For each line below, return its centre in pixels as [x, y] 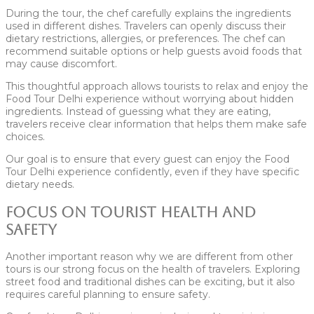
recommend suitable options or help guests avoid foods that [154, 52]
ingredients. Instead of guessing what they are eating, [138, 112]
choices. [25, 137]
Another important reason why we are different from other [149, 257]
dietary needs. [40, 185]
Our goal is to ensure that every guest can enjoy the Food [148, 159]
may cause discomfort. [61, 64]
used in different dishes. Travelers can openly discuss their [146, 26]
